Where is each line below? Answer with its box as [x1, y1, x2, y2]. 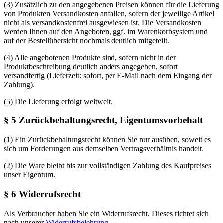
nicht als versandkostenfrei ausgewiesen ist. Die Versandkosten [4, 18, 201, 27]
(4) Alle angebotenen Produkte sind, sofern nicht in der [4, 53, 176, 62]
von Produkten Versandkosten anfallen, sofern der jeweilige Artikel [4, 9, 214, 18]
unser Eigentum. [4, 170, 55, 179]
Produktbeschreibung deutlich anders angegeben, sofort [4, 62, 178, 71]
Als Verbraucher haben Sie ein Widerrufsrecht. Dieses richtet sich [4, 209, 209, 218]
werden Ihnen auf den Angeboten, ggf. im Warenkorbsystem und [4, 27, 208, 36]
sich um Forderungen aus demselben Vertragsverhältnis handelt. [4, 144, 204, 153]
